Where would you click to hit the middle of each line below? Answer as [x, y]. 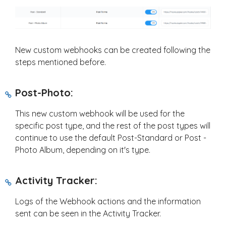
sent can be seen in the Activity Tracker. [88, 213]
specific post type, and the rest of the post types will [113, 125]
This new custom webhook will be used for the [100, 113]
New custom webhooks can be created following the [113, 50]
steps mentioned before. [61, 62]
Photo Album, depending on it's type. [83, 150]
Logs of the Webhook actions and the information [108, 201]
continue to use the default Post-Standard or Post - [111, 137]
